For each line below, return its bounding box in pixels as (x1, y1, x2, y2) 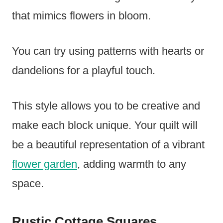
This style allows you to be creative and (12, 100, 200, 112)
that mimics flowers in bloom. (12, 9, 151, 22)
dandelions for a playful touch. (12, 64, 155, 77)
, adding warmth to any (77, 158, 186, 171)
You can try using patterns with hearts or (12, 45, 204, 58)
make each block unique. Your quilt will (12, 119, 198, 132)
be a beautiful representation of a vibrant (12, 138, 205, 151)
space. (12, 177, 44, 190)
